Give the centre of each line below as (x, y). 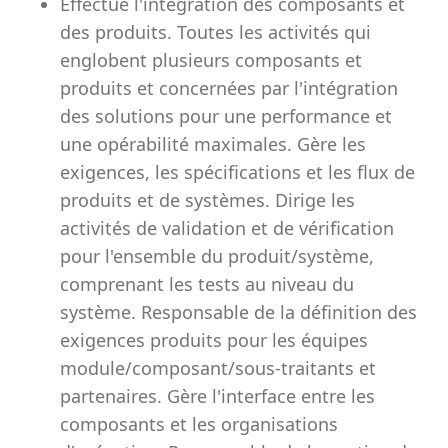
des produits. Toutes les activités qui (215, 32)
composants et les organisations (199, 424)
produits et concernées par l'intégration (229, 88)
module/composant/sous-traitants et (218, 368)
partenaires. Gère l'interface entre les (217, 396)
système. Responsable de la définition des (238, 312)
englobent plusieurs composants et (211, 60)
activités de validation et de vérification (227, 228)
